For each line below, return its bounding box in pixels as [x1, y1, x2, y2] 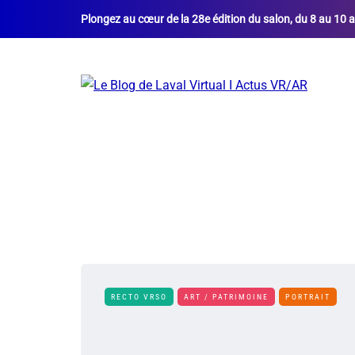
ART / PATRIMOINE [184, 292, 269, 301]
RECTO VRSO [111, 292, 167, 301]
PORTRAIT [285, 292, 330, 301]
